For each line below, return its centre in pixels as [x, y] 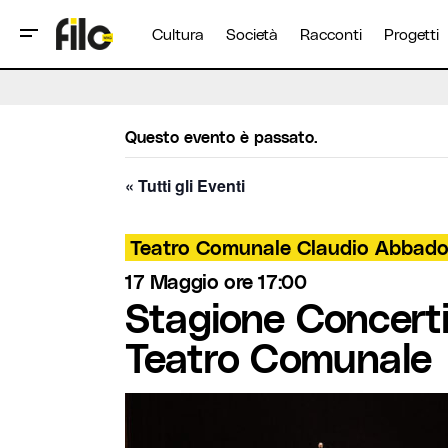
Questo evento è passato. [221, 136]
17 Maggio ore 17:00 [216, 281]
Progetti [411, 34]
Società [252, 34]
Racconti [331, 34]
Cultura [178, 34]
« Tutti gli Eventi [185, 185]
